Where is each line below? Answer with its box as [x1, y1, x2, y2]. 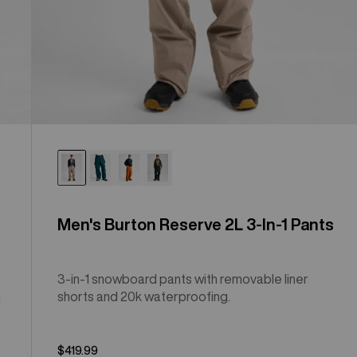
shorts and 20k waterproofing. [57, 289, 231, 303]
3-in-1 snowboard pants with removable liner [57, 272, 309, 285]
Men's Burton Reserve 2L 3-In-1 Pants [57, 215, 335, 233]
